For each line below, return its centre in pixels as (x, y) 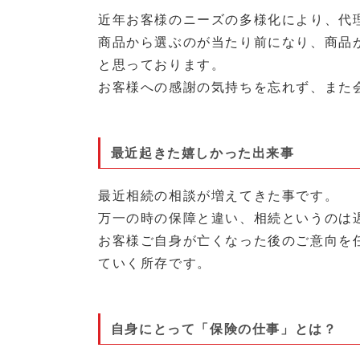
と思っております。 (162, 65)
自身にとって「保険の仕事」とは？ (224, 328)
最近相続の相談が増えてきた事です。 (219, 196)
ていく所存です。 (155, 264)
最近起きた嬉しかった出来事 (202, 152)
